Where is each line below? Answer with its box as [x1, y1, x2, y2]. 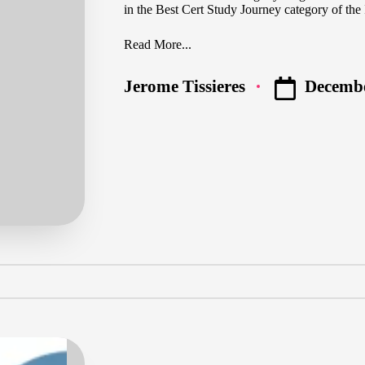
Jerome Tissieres [124, 77, 245, 96]
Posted [122, 84, 172, 103]
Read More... [124, 37, 191, 52]
